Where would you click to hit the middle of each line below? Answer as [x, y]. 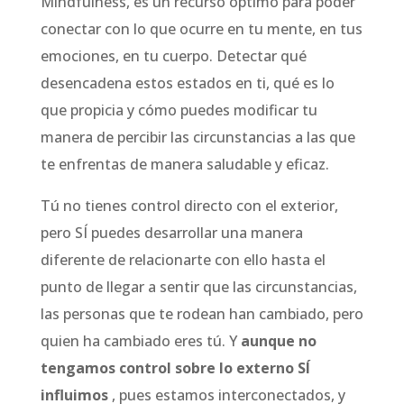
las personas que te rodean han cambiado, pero [202, 314]
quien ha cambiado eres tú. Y [140, 341]
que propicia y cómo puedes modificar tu [179, 110]
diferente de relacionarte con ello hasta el [183, 260]
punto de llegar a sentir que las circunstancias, [198, 287]
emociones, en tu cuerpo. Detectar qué [173, 56]
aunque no [278, 341]
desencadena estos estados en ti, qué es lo [187, 83]
